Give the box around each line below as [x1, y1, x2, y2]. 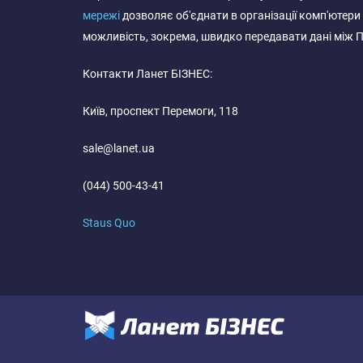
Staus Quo [83, 216, 135, 229]
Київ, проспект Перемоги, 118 [83, 105, 238, 117]
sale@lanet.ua [83, 142, 155, 155]
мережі [83, 9, 120, 22]
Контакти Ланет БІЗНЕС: [83, 67, 212, 80]
